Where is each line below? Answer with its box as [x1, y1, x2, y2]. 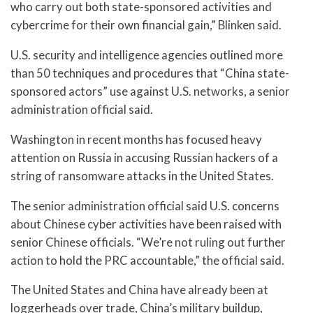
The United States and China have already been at [10, 282, 268, 298]
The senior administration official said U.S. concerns [10, 198, 279, 213]
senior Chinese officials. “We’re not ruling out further [10, 234, 286, 249]
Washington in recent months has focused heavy [10, 131, 262, 147]
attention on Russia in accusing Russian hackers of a [10, 150, 278, 165]
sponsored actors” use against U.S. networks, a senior [10, 84, 290, 99]
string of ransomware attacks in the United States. [10, 168, 274, 183]
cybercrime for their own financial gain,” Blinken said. [10, 17, 282, 33]
